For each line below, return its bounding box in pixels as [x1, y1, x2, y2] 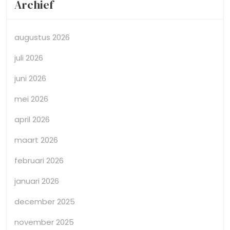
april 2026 [14, 113, 50, 125]
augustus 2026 [14, 31, 70, 43]
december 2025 [14, 196, 75, 207]
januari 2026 [14, 175, 59, 186]
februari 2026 [14, 155, 64, 166]
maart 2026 [14, 134, 58, 145]
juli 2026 [14, 52, 43, 63]
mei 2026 [14, 93, 48, 104]
